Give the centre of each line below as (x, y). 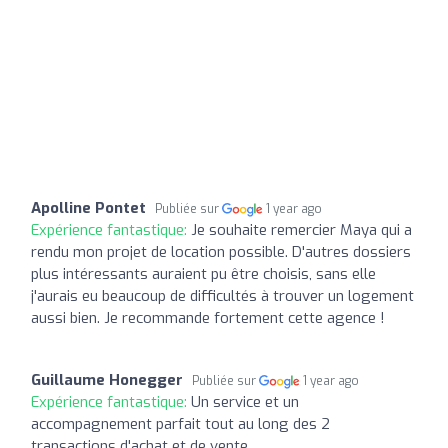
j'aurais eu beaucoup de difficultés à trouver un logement (222, 295)
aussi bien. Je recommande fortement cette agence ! (208, 317)
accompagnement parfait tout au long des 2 (180, 423)
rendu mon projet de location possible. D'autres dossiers (221, 251)
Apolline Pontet (88, 207)
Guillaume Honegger (107, 379)
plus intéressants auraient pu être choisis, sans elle (203, 273)
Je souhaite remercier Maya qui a (301, 229)
